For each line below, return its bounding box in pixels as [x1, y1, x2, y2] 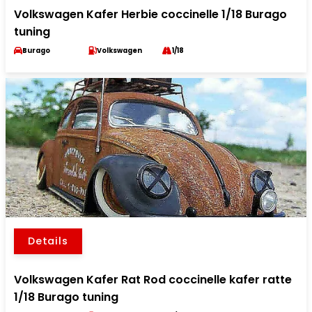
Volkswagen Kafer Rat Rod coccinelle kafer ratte [14, 272, 292, 288]
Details [28, 234, 68, 248]
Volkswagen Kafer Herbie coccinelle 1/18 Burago [14, 6, 287, 22]
